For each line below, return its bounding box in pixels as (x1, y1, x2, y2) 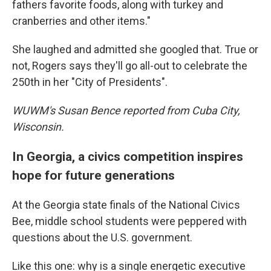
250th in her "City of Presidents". (12, 76, 168, 88)
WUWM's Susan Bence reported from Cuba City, (12, 104, 240, 117)
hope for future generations (12, 168, 175, 183)
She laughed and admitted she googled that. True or (12, 43, 258, 56)
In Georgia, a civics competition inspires (12, 149, 243, 164)
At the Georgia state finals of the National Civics (12, 198, 240, 211)
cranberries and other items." (12, 15, 151, 27)
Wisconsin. (12, 120, 64, 133)
